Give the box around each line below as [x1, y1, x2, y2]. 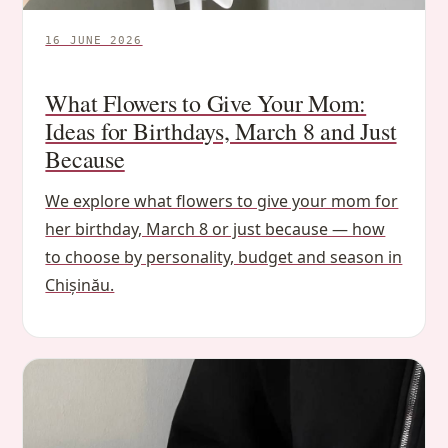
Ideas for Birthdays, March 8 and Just [45, 115, 397, 148]
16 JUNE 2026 [45, 34, 143, 48]
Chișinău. [45, 274, 115, 297]
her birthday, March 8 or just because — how [45, 218, 386, 241]
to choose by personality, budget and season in [45, 246, 403, 269]
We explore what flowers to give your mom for [45, 190, 399, 213]
